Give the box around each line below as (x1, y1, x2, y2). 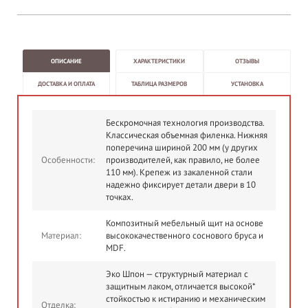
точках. (106, 191, 133, 203)
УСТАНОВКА (230, 80, 263, 87)
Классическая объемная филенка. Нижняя (106, 129, 267, 141)
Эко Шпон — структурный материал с (106, 268, 248, 280)
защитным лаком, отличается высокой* (106, 280, 255, 292)
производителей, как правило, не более (106, 154, 260, 166)
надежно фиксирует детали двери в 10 (106, 179, 256, 190)
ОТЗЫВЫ (234, 57, 259, 65)
